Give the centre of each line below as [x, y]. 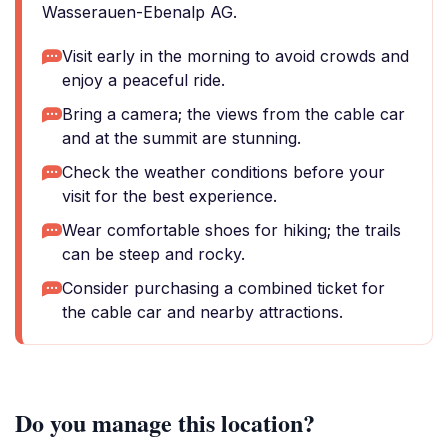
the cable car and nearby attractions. [202, 312]
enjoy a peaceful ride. [143, 80]
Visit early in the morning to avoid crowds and [235, 56]
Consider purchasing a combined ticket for [223, 288]
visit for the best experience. [169, 196]
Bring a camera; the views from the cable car [233, 114]
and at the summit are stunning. [181, 138]
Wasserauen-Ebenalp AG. [139, 12]
